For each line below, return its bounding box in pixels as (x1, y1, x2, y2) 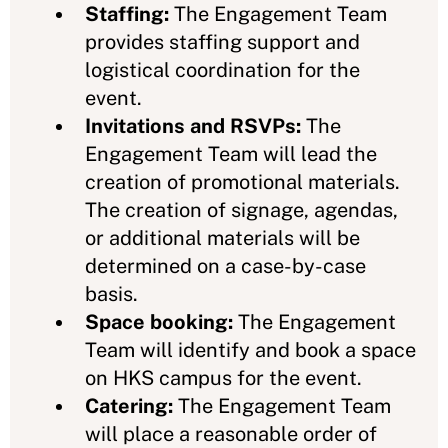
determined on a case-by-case (85, 253, 366, 278)
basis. (85, 281, 138, 306)
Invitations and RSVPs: (85, 113, 306, 138)
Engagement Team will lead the (85, 141, 377, 166)
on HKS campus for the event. (85, 365, 362, 390)
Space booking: (85, 309, 238, 334)
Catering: (85, 393, 178, 418)
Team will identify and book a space (85, 337, 416, 362)
